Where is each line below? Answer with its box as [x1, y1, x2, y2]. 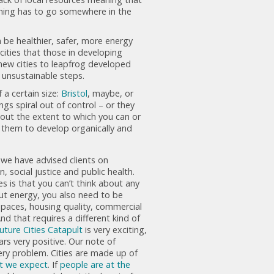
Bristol [61, 87, 87, 99]
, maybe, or [87, 87, 133, 99]
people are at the [60, 258, 130, 270]
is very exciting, [83, 223, 147, 235]
